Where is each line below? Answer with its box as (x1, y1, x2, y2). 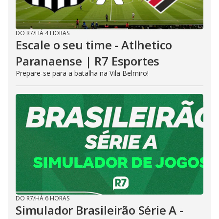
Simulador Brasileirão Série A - (16, 202, 183, 218)
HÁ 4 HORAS (35, 29, 69, 37)
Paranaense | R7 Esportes (16, 53, 160, 69)
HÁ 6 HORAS (35, 194, 69, 202)
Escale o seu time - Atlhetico (16, 37, 173, 53)
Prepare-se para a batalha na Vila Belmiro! (16, 68, 149, 78)
